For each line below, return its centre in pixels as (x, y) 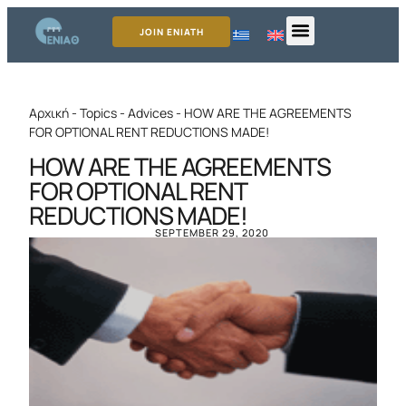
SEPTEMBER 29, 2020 (212, 233)
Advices (150, 113)
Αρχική (49, 113)
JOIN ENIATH (171, 32)
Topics (98, 113)
